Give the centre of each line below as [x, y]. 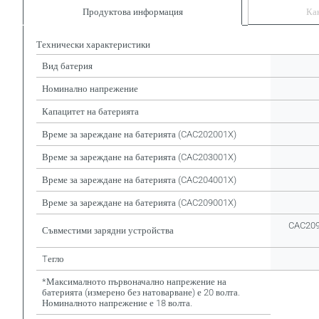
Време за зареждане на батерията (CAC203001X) [139, 157]
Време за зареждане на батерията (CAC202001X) [139, 134]
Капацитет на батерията [90, 111]
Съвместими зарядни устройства [108, 230]
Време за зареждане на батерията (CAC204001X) [139, 180]
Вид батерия [67, 66]
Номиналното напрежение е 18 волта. [117, 303]
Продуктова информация [132, 12]
